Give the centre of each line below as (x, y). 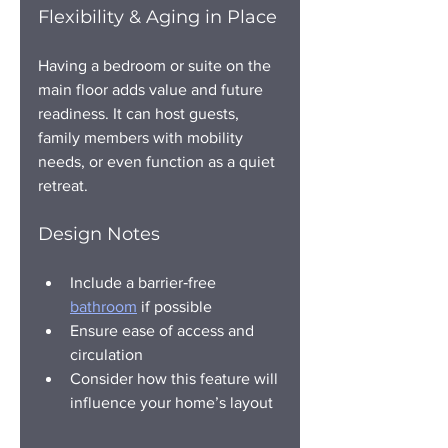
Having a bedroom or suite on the (156, 65)
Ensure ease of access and (164, 330)
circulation (106, 354)
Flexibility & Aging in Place (157, 16)
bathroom (103, 306)
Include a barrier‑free (145, 282)
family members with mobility (142, 137)
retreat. (63, 185)
